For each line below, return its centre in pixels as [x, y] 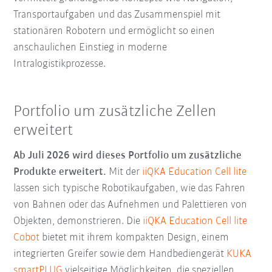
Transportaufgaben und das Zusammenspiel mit [117, 15]
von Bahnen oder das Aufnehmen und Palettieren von [131, 205]
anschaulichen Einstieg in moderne [90, 47]
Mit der [124, 172]
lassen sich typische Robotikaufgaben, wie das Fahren [130, 188]
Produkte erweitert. [60, 172]
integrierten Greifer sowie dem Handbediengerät [120, 254]
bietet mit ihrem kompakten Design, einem [134, 237]
